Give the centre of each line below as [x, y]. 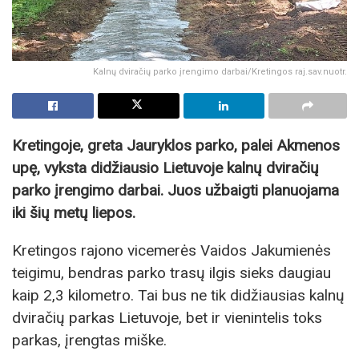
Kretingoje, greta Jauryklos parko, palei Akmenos [176, 146]
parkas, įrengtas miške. [89, 341]
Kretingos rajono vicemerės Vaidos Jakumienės [171, 251]
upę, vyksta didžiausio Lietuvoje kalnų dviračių [165, 168]
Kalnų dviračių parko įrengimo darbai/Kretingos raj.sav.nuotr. [220, 72]
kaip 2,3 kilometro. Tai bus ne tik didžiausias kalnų [178, 296]
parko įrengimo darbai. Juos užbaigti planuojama [175, 191]
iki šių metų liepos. [74, 213]
